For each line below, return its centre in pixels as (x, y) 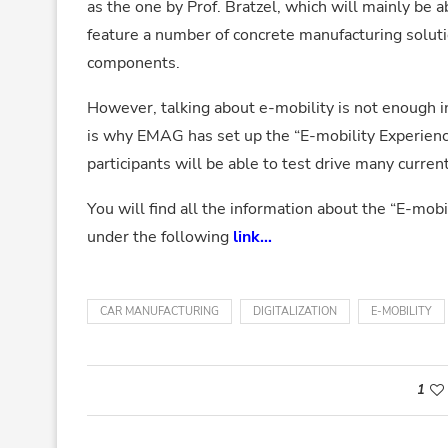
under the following (160, 236)
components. (133, 62)
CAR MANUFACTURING (159, 311)
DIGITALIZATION (295, 311)
